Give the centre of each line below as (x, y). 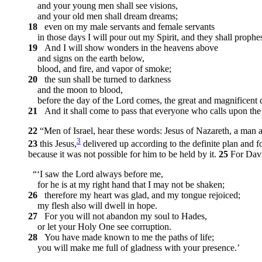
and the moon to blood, (75, 89)
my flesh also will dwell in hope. (93, 205)
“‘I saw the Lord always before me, (96, 174)
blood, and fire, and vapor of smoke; (100, 68)
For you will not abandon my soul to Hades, (123, 216)
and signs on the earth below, (86, 58)
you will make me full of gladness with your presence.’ (134, 247)
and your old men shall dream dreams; (103, 16)
